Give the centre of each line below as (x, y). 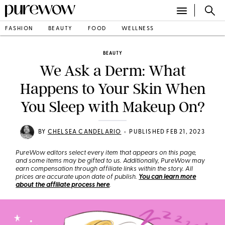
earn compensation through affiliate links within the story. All (104, 169)
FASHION (19, 29)
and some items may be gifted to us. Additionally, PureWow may (110, 161)
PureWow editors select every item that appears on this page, (106, 153)
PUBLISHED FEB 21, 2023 (167, 132)
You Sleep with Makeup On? (113, 107)
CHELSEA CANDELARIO (84, 132)
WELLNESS (138, 29)
